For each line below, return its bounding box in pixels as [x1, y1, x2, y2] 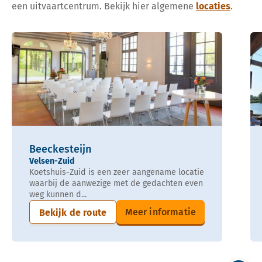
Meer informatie [125, 206, 196, 218]
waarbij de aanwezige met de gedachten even [29, 178, 203, 189]
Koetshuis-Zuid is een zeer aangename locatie [29, 167, 204, 178]
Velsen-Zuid [29, 156, 75, 167]
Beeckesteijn [29, 143, 91, 156]
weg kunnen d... [29, 189, 87, 200]
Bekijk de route [39, 207, 106, 219]
